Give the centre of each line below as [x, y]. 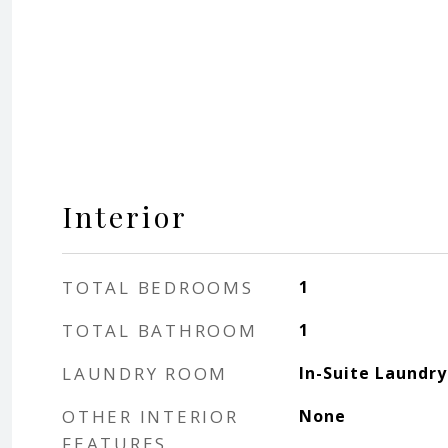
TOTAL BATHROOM [160, 330]
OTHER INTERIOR [150, 416]
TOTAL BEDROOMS [158, 287]
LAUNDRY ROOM [145, 373]
